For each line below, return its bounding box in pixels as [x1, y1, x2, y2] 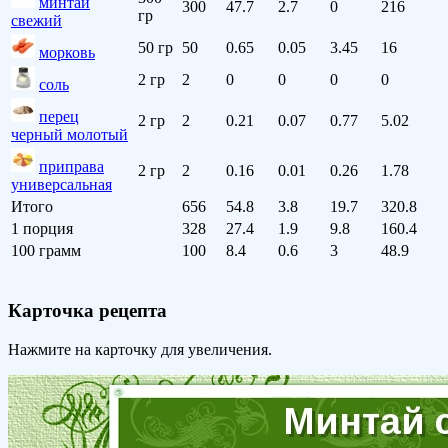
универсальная [11, 176, 112, 194]
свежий [11, 12, 62, 30]
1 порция [11, 220, 73, 238]
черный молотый [11, 126, 128, 144]
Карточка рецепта [8, 299, 167, 321]
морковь [39, 44, 95, 62]
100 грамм [11, 242, 81, 260]
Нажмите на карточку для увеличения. [8, 340, 272, 358]
